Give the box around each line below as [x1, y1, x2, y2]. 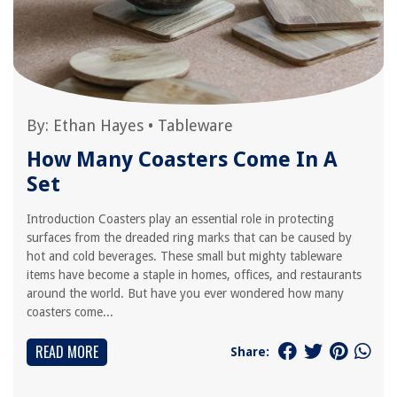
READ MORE [35, 341, 98, 362]
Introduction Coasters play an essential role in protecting [27, 212, 334, 226]
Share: [230, 344, 269, 359]
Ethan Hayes [53, 116, 144, 135]
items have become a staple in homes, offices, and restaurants [27, 268, 362, 282]
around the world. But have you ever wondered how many [27, 286, 344, 300]
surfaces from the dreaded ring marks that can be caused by [27, 230, 352, 245]
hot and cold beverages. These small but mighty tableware [27, 249, 342, 263]
